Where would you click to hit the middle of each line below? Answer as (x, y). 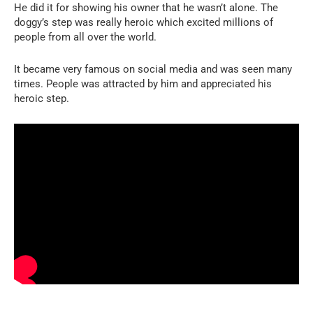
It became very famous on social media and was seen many (153, 70)
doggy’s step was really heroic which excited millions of (144, 23)
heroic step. (42, 99)
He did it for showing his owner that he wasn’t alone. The (146, 8)
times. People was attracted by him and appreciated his (143, 84)
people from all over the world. (85, 37)
